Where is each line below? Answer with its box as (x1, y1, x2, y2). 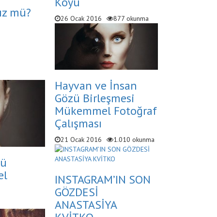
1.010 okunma (113, 135, 155, 144)
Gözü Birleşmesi (54, 90, 135, 106)
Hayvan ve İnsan (54, 77, 137, 93)
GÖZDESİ (54, 184, 98, 200)
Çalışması (54, 115, 102, 131)
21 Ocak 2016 (60, 135, 102, 144)
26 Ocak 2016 (60, 14, 102, 23)
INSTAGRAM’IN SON (54, 171, 151, 187)
